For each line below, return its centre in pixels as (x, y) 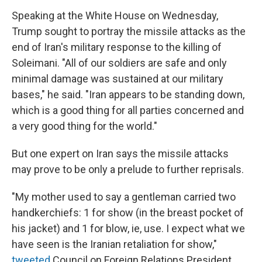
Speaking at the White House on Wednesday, (115, 15)
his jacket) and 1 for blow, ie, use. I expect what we (128, 228)
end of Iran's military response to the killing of (117, 47)
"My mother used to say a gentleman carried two (124, 196)
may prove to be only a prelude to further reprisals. (128, 169)
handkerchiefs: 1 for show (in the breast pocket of (128, 212)
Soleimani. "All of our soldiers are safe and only (119, 63)
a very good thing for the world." (85, 126)
